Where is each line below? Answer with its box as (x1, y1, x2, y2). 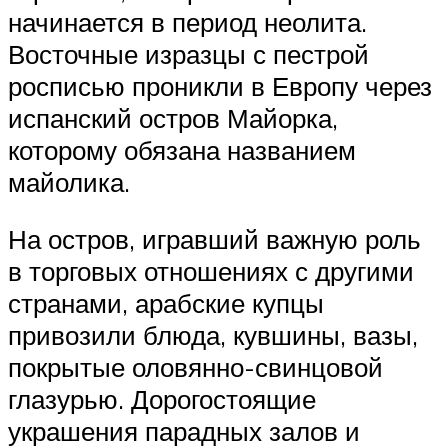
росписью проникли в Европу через (8, 69, 432, 102)
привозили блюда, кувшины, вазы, (8, 319, 418, 352)
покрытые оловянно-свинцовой (8, 351, 383, 384)
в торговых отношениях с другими (8, 255, 414, 288)
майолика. (8, 165, 130, 198)
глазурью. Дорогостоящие (8, 383, 316, 416)
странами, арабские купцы (8, 287, 324, 320)
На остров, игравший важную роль (8, 223, 421, 256)
